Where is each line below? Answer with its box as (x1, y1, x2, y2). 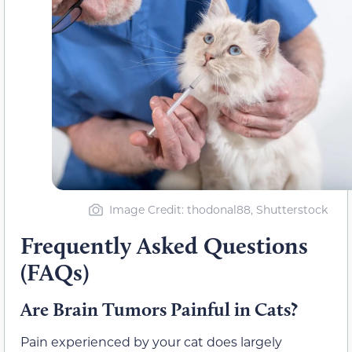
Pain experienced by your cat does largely (20, 333, 282, 350)
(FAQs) (20, 258, 89, 288)
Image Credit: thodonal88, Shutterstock (108, 202, 328, 218)
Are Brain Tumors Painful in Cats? (20, 298, 298, 321)
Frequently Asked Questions (20, 231, 308, 261)
